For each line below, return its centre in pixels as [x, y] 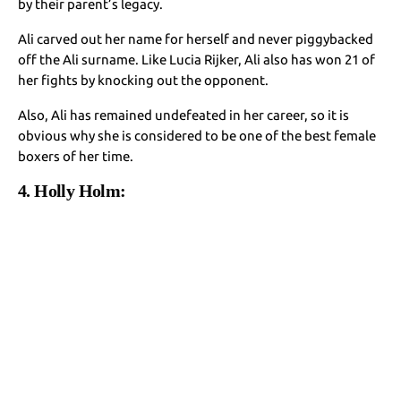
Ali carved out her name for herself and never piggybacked [196, 38]
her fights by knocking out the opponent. [144, 80]
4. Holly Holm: [72, 190]
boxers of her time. [76, 156]
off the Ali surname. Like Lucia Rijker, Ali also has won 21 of [197, 59]
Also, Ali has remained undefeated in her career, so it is [184, 115]
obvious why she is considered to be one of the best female [197, 135]
